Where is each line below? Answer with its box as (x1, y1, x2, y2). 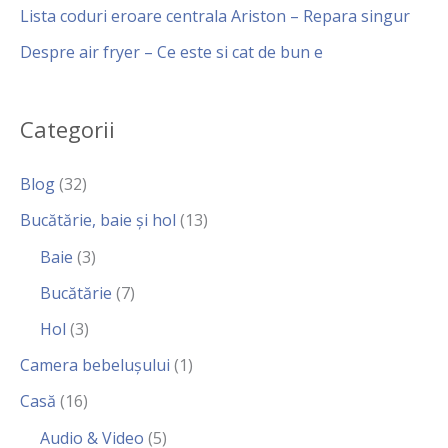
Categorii (20, 113, 115, 144)
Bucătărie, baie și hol (20, 208, 176, 231)
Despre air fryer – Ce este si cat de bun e (20, 40, 323, 63)
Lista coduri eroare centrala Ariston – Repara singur (20, 4, 410, 27)
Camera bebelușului (20, 353, 170, 376)
